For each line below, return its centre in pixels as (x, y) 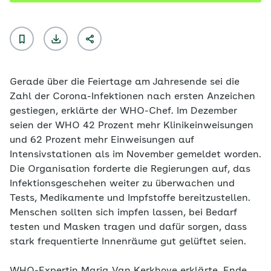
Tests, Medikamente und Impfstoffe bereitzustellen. (130, 198)
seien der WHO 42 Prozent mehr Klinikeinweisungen (132, 126)
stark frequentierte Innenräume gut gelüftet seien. (128, 242)
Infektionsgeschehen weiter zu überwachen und (122, 184)
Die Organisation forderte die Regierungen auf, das (130, 169)
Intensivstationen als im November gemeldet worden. (135, 155)
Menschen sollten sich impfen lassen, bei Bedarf (123, 213)
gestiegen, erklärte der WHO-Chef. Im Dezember (123, 111)
